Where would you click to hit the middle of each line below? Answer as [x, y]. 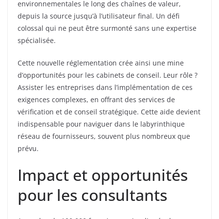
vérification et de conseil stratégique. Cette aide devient [109, 112]
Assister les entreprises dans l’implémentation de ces [105, 88]
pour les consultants [92, 195]
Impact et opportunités [103, 175]
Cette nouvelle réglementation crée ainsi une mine [101, 63]
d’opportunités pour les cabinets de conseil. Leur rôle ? [108, 75]
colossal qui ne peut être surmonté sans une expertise [107, 28]
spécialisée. [37, 41]
